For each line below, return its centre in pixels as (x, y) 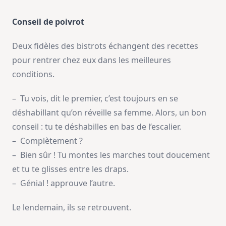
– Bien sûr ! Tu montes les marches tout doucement (111, 155)
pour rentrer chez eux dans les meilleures (92, 60)
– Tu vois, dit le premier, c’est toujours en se (95, 98)
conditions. (33, 74)
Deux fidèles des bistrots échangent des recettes (105, 46)
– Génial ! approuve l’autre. (64, 183)
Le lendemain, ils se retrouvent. (72, 207)
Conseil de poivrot (48, 21)
